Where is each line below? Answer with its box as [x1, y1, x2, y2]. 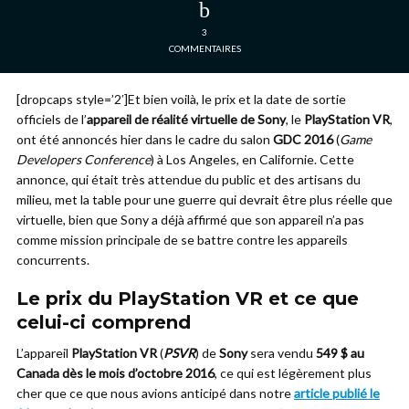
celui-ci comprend [16, 311, 191, 333]
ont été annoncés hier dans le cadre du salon [16, 131, 273, 147]
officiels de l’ [16, 111, 87, 127]
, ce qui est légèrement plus [215, 365, 372, 381]
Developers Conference [16, 152, 151, 167]
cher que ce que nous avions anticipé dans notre [16, 385, 294, 401]
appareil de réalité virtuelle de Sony [87, 111, 286, 127]
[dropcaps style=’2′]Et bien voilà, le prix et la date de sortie [16, 91, 346, 107]
